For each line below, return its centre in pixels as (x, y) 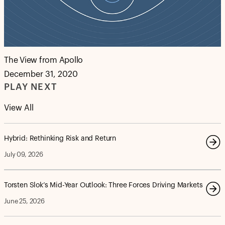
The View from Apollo (44, 60)
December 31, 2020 (41, 74)
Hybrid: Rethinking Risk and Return (60, 139)
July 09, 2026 (24, 155)
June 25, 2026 (24, 201)
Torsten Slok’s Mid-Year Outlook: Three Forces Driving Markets (104, 185)
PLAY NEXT (31, 87)
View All (19, 108)
